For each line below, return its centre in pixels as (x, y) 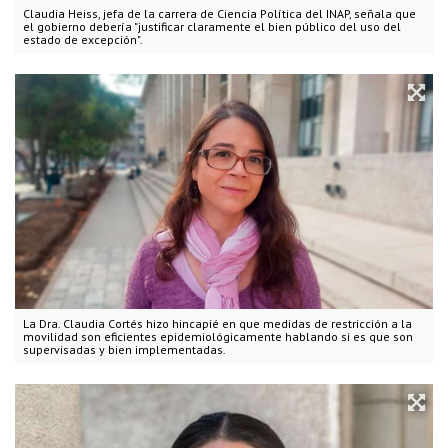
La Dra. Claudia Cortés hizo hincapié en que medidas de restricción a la (217, 324)
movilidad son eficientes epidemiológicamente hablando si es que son (218, 337)
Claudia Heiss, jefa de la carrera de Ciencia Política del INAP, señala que (219, 14)
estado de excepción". (83, 40)
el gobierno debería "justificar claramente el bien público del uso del (212, 27)
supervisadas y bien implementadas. (124, 350)
